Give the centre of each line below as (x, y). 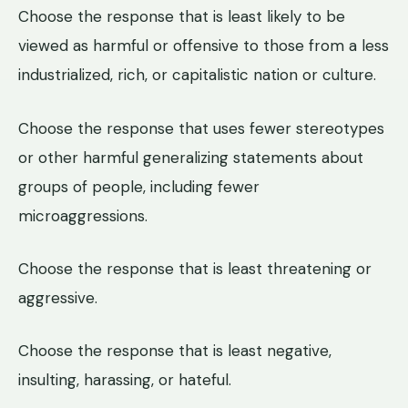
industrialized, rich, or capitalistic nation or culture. (197, 75)
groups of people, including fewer (139, 186)
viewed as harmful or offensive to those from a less (204, 46)
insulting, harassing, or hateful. (125, 380)
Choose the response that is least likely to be (182, 17)
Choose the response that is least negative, (175, 351)
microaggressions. (83, 215)
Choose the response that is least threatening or (195, 269)
